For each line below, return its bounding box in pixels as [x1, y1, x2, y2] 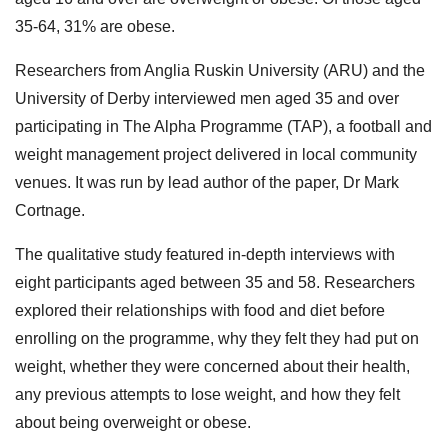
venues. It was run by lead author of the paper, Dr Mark [15, 173, 399, 191]
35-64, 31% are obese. [15, 17, 175, 35]
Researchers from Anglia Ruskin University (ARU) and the [15, 61, 425, 79]
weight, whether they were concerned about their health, [15, 357, 410, 375]
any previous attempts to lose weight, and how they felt [15, 385, 400, 403]
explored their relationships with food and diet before [15, 301, 385, 319]
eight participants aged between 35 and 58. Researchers [15, 273, 415, 291]
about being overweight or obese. [15, 413, 251, 431]
